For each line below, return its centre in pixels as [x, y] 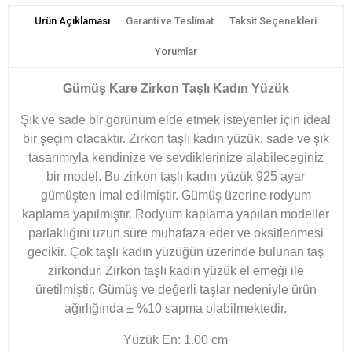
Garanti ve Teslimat [170, 20]
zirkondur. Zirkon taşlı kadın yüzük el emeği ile [176, 270]
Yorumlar [176, 51]
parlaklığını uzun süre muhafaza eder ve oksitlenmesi [176, 233]
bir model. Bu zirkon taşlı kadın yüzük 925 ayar [176, 176]
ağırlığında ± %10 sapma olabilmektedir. [176, 308]
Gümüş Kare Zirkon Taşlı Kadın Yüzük [176, 88]
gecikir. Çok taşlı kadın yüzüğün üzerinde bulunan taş [176, 251]
